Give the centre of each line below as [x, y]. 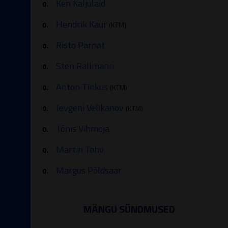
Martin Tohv [80, 149]
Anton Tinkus [82, 87]
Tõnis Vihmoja [83, 129]
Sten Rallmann [85, 66]
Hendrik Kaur [81, 24]
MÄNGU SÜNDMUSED [129, 209]
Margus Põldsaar [89, 170]
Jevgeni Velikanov [90, 108]
